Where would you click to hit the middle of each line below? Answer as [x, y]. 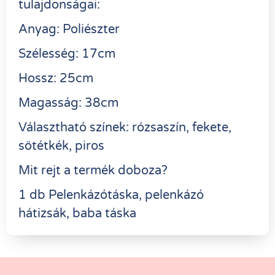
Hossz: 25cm [56, 78]
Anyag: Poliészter [69, 29]
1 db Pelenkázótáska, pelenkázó [111, 195]
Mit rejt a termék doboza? [93, 170]
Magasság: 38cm [68, 103]
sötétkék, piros [61, 146]
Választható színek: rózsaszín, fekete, [125, 127]
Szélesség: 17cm [67, 54]
